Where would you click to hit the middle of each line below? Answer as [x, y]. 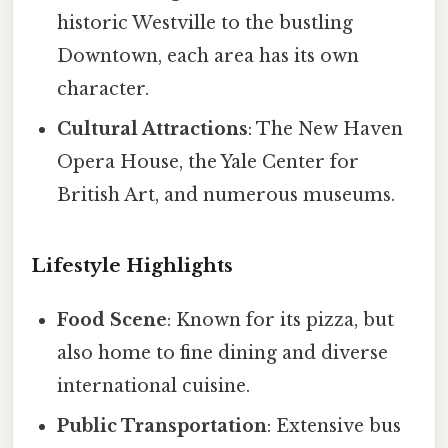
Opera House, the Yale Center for [208, 161]
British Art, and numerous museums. [226, 194]
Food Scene [112, 319]
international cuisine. [154, 385]
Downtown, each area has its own [208, 55]
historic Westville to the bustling [205, 22]
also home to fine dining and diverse [223, 352]
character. [103, 88]
